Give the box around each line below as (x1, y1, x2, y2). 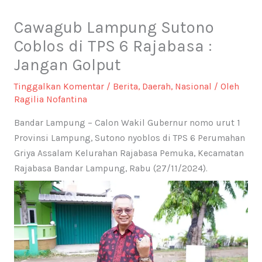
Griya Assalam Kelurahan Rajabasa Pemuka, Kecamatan (13, 147, 244, 158)
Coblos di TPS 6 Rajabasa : (13, 37, 212, 56)
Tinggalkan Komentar (13, 81, 104, 92)
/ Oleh (211, 81, 239, 92)
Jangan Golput (13, 56, 121, 75)
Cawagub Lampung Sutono (13, 18, 214, 37)
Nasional (174, 81, 212, 92)
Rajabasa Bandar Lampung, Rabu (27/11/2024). (13, 163, 208, 174)
